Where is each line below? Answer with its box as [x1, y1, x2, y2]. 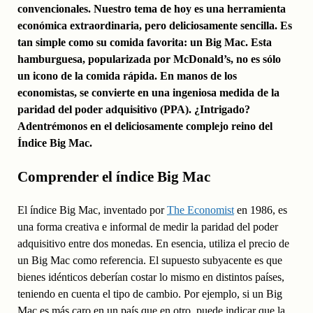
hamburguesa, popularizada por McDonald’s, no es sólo [17, 53, 281, 66]
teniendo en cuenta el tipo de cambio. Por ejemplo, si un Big [17, 288, 282, 300]
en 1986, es [233, 204, 287, 217]
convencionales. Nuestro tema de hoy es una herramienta [17, 3, 286, 15]
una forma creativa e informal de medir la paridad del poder [17, 221, 278, 233]
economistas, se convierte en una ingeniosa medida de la [17, 87, 279, 99]
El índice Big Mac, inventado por [17, 204, 167, 217]
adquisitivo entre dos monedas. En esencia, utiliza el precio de [17, 238, 289, 250]
